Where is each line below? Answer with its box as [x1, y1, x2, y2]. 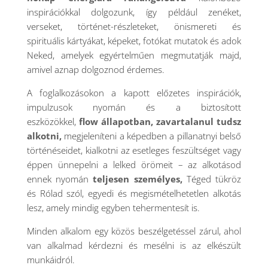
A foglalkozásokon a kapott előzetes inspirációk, [26, 87, 242, 99]
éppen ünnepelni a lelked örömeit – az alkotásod [26, 159, 242, 170]
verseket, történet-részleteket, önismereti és [26, 20, 242, 32]
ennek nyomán [26, 173, 89, 185]
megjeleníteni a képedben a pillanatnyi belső [64, 130, 242, 142]
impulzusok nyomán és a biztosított [26, 101, 242, 113]
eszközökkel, [26, 115, 76, 127]
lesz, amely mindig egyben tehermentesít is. [26, 202, 200, 214]
